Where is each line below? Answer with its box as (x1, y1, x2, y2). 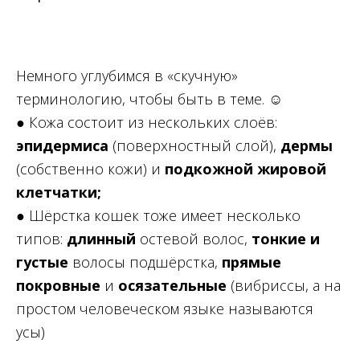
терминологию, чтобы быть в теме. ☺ (16, 89, 283, 109)
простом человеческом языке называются (16, 299, 313, 319)
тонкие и (252, 229, 320, 249)
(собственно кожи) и (16, 159, 165, 179)
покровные (16, 276, 100, 296)
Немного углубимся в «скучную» (16, 66, 238, 86)
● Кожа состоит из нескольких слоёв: (16, 112, 277, 133)
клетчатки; (16, 182, 101, 202)
